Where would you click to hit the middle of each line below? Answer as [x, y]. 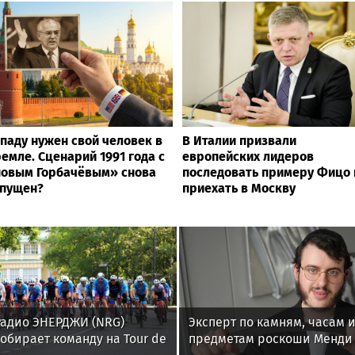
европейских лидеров [248, 156]
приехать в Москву [239, 188]
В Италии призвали [239, 140]
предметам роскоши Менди [270, 339]
